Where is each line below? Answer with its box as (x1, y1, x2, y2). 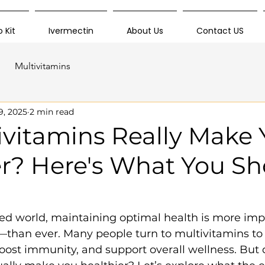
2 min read (30, 106, 74, 117)
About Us (127, 25, 163, 37)
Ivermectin (49, 25, 93, 37)
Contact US (196, 25, 244, 37)
